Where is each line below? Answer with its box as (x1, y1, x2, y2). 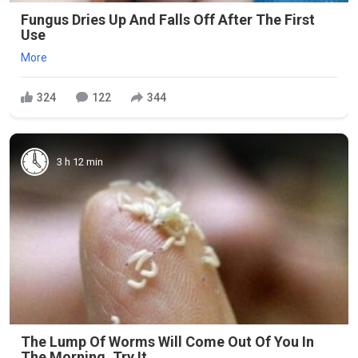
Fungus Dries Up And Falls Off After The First (21, 11, 315, 29)
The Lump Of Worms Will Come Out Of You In (21, 332, 314, 350)
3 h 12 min (57, 155, 103, 168)
